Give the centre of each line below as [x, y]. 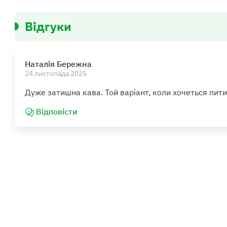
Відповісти [56, 111]
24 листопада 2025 [55, 74]
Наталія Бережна [58, 64]
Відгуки [48, 27]
